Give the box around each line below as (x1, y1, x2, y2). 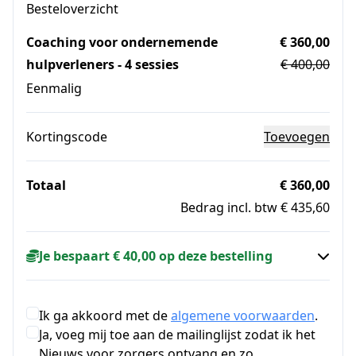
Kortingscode (26, 128, 107, 146)
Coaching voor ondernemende (26, 33, 218, 52)
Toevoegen (264, 128, 330, 146)
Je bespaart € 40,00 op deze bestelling (39, 247, 273, 265)
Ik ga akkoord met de (39, 307, 171, 325)
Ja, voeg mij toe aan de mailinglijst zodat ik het (39, 326, 315, 344)
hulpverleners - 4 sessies (26, 56, 179, 74)
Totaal (26, 176, 66, 195)
